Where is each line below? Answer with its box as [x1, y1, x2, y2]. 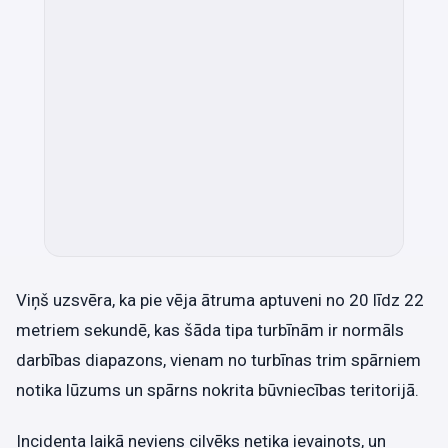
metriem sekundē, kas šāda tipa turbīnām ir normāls [16, 320, 404, 341]
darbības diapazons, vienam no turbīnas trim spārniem [16, 350, 421, 371]
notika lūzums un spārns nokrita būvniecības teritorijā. [16, 380, 419, 401]
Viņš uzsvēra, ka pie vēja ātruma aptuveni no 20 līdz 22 [16, 290, 424, 311]
